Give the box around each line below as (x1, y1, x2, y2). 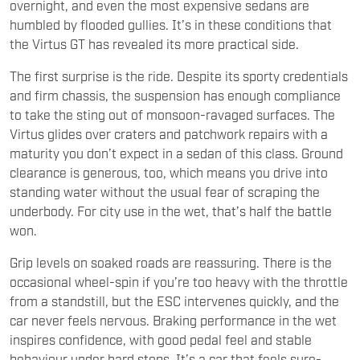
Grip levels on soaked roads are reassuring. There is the (10, 253, 332, 270)
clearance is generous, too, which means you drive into (10, 163, 328, 180)
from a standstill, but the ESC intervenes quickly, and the (10, 292, 339, 309)
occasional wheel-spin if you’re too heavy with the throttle (10, 272, 348, 289)
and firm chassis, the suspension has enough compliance (10, 86, 341, 103)
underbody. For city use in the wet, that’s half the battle (10, 202, 332, 219)
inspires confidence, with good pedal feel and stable (10, 330, 312, 347)
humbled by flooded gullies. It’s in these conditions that (10, 15, 332, 32)
